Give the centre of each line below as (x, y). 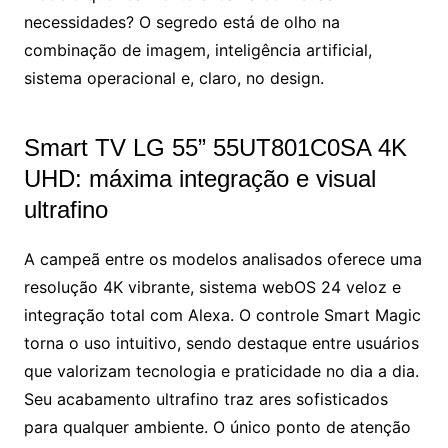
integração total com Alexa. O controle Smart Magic (222, 315)
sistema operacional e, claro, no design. (173, 78)
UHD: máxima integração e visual (199, 179)
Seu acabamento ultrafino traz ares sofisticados (205, 399)
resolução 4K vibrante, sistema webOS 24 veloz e (212, 287)
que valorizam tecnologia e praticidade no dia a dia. (221, 371)
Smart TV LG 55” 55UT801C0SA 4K (215, 148)
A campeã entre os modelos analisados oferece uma (222, 259)
